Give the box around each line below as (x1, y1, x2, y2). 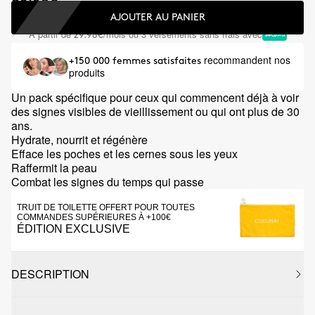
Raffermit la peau (11, 160, 97, 176)
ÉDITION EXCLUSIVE (17, 223, 130, 235)
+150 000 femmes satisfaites (69, 56, 204, 65)
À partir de (28, 27, 74, 41)
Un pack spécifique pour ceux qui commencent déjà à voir (11, 89, 299, 105)
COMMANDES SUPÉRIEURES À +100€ (17, 212, 171, 222)
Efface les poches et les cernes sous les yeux (11, 146, 238, 162)
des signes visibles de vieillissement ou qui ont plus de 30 (11, 103, 300, 120)
